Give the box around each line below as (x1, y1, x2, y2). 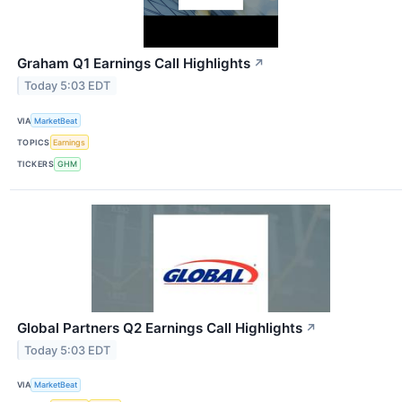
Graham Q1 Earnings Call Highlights (17, 55, 250, 73)
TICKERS (17, 159, 55, 170)
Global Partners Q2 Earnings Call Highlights (17, 319, 302, 336)
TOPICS (17, 137, 50, 148)
